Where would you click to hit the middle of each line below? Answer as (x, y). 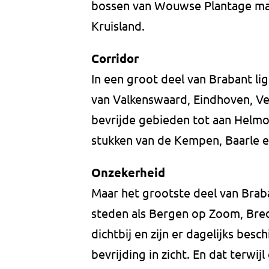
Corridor (115, 59)
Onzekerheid (128, 173)
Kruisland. (118, 26)
